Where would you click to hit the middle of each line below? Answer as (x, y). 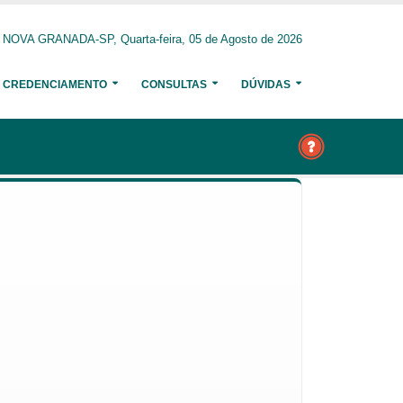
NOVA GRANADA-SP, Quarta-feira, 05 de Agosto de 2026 (152, 40)
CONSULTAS (174, 85)
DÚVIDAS (266, 85)
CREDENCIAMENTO (55, 85)
